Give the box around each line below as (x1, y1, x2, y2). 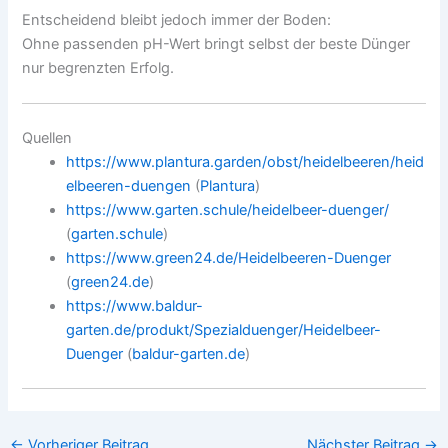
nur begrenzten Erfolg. (22, 58, 175, 77)
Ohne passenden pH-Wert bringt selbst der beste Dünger (22, 34, 411, 53)
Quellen (22, 129, 73, 148)
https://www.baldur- (66, 297, 204, 316)
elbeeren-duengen (66, 177, 192, 196)
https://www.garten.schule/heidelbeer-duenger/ (66, 201, 390, 220)
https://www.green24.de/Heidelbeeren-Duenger (66, 249, 392, 268)
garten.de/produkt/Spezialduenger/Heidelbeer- (66, 321, 382, 340)
